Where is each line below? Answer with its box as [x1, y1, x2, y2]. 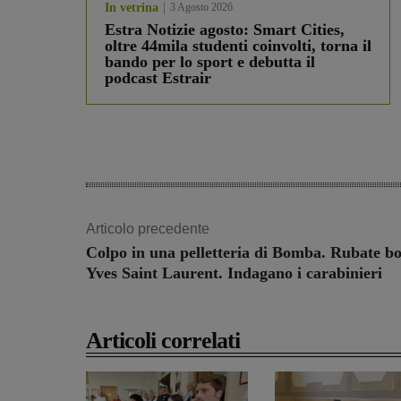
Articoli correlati [86, 328, 240, 354]
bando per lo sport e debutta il [105, 53, 315, 72]
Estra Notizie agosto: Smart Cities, [105, 21, 345, 39]
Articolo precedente [86, 221, 209, 237]
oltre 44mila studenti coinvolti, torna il [105, 37, 371, 55]
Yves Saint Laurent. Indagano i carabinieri [86, 264, 382, 283]
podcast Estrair [105, 69, 211, 88]
